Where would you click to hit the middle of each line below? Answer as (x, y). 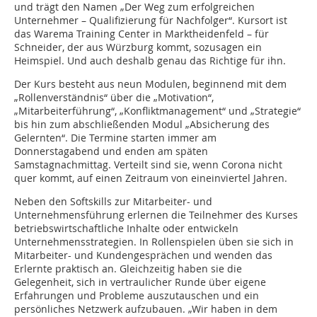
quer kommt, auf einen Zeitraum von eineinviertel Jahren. (151, 178)
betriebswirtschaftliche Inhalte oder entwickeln (126, 229)
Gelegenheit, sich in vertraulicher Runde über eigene (140, 282)
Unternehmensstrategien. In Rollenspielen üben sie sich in (154, 242)
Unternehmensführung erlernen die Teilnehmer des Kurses (157, 215)
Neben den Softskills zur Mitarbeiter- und (113, 202)
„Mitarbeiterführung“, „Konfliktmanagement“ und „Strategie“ (157, 111)
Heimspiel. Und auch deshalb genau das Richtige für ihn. (150, 61)
